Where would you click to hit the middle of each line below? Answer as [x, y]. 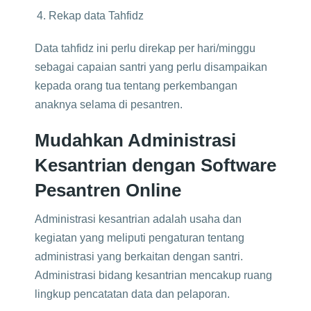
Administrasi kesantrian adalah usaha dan [138, 219]
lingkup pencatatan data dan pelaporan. [134, 294]
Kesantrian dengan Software [155, 165]
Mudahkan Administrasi [135, 140]
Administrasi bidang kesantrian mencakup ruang [153, 275]
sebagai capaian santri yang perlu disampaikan [151, 67]
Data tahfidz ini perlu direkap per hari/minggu [145, 48]
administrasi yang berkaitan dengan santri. [139, 257]
